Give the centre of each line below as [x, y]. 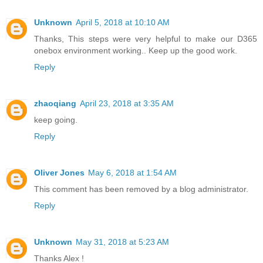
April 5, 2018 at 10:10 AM [123, 23]
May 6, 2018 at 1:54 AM [132, 173]
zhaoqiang [55, 104]
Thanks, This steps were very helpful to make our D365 [146, 39]
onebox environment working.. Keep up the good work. [136, 51]
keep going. [56, 120]
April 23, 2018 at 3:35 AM [127, 104]
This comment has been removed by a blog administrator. [141, 189]
